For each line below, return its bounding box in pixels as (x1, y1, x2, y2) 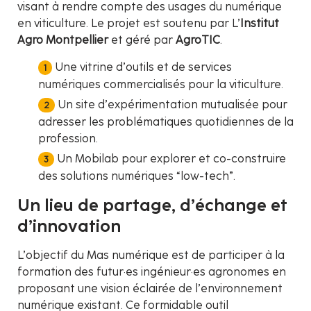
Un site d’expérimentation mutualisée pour (58, 98, 287, 111)
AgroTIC (176, 33, 220, 47)
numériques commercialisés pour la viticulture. (38, 78, 283, 91)
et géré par (108, 33, 176, 47)
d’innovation (17, 216, 121, 236)
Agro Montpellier (17, 33, 108, 47)
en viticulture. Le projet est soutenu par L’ (17, 17, 240, 30)
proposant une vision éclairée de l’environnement (17, 282, 283, 295)
